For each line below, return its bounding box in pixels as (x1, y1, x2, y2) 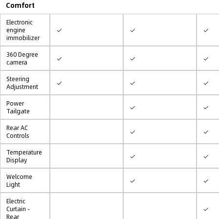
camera (6, 58, 27, 66)
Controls (6, 131, 29, 140)
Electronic (6, 18, 33, 26)
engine (6, 25, 25, 34)
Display (6, 155, 27, 164)
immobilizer (6, 33, 40, 42)
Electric (6, 197, 25, 205)
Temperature (6, 148, 42, 156)
